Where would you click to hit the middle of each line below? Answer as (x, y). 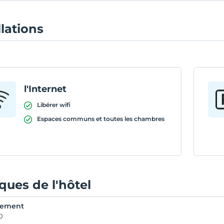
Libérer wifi (54, 105)
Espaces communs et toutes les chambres (101, 119)
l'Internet (45, 89)
